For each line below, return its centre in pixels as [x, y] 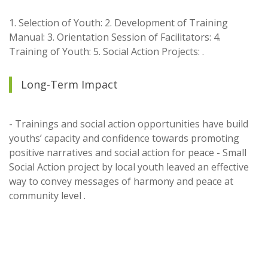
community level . [47, 196]
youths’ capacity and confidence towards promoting [124, 138]
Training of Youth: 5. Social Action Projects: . [106, 51]
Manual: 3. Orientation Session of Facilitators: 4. [115, 37]
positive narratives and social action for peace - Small [128, 153]
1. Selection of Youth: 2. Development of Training [118, 23]
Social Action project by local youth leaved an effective [129, 167]
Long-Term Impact [69, 84]
